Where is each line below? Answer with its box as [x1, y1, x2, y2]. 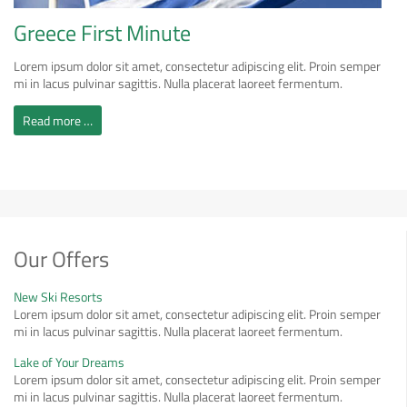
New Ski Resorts [14, 287, 103, 306]
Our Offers [14, 243, 109, 275]
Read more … [23, 111, 93, 130]
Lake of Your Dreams [14, 352, 124, 372]
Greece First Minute [14, 16, 191, 49]
